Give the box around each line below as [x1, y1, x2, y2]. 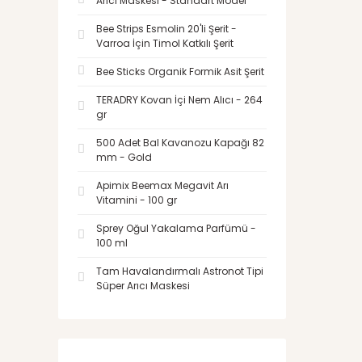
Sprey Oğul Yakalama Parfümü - [96, 221, 256, 235]
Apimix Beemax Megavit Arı [96, 179, 229, 192]
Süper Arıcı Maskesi [96, 279, 190, 293]
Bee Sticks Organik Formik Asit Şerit [96, 65, 264, 78]
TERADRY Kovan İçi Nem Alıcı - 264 [96, 93, 263, 107]
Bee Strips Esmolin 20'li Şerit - [96, 22, 237, 36]
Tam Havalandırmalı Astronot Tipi [96, 264, 263, 278]
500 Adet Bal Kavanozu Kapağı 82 [96, 136, 264, 149]
